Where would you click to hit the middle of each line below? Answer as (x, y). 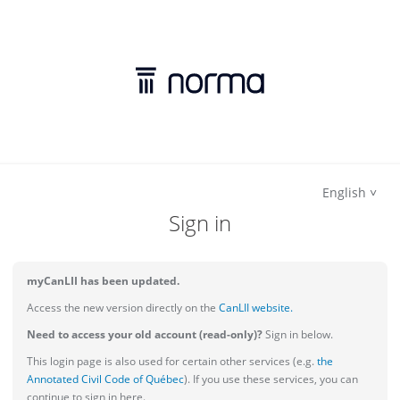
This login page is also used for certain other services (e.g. (171, 361)
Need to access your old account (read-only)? (145, 334)
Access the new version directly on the (121, 308)
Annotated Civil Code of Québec (105, 379)
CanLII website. (254, 308)
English (344, 192)
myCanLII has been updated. (103, 281)
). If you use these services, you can (271, 379)
